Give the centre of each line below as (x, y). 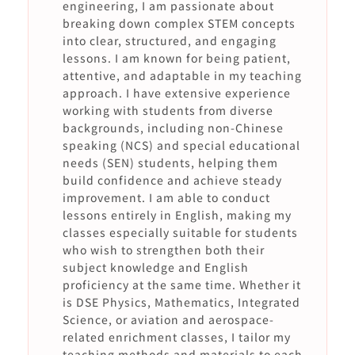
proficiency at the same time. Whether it (181, 284)
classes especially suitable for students (180, 232)
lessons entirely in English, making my (177, 215)
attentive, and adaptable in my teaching (182, 75)
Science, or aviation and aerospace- (168, 319)
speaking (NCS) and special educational (181, 145)
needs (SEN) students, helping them (170, 162)
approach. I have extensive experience (176, 93)
